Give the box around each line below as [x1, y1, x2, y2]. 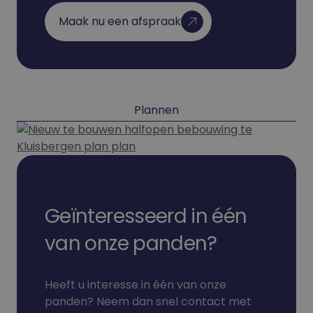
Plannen [134, 102, 179, 118]
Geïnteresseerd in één [45, 203, 247, 230]
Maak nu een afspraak [59, 13, 181, 29]
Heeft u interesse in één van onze [45, 277, 226, 293]
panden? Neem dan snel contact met [45, 293, 252, 310]
